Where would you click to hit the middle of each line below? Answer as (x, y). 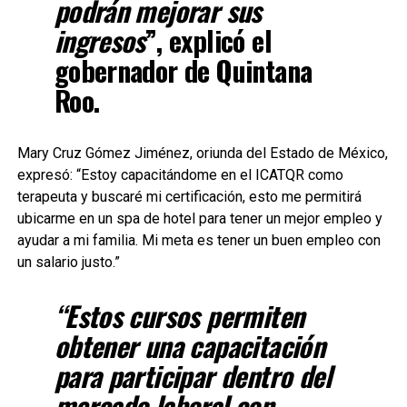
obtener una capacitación (189, 345)
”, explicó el (208, 40)
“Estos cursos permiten (179, 315)
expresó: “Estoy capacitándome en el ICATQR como (180, 174)
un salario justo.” (68, 262)
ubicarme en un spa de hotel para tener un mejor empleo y (199, 218)
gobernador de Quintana (183, 70)
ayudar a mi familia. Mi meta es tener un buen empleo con (199, 240)
